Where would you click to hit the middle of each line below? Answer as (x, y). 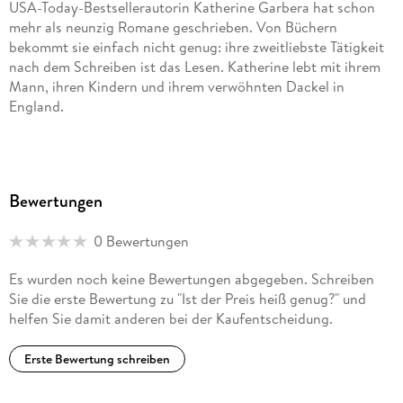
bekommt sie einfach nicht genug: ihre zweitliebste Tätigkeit (196, 47)
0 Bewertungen (141, 242)
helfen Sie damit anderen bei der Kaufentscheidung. (170, 318)
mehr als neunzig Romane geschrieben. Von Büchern (173, 27)
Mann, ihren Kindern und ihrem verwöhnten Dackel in (176, 87)
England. (36, 107)
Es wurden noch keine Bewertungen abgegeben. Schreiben (191, 278)
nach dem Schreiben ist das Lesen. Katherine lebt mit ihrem (194, 67)
